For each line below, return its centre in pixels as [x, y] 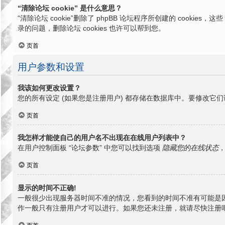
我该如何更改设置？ [49, 88]
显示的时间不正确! [47, 188]
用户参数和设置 [51, 66]
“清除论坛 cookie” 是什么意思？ [70, 8]
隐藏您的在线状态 [190, 148]
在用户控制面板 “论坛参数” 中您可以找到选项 [90, 148]
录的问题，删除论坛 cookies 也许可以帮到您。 [91, 28]
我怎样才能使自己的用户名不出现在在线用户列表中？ [102, 138]
